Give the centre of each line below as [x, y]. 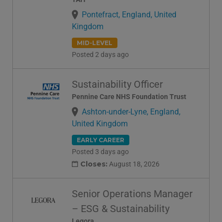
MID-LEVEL [95, 43]
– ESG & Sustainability [121, 208]
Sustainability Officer [117, 84]
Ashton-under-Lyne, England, [131, 112]
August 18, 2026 [134, 164]
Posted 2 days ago [100, 55]
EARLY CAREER [101, 140]
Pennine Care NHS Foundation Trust [129, 97]
